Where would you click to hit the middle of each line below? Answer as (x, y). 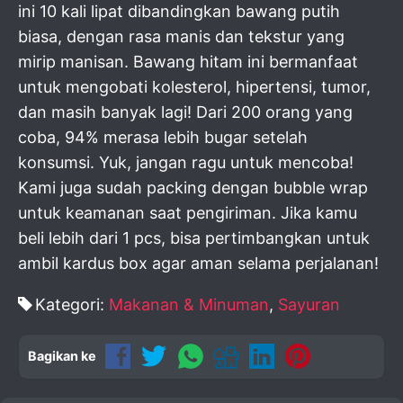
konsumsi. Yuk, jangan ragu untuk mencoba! (186, 162)
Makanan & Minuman (189, 304)
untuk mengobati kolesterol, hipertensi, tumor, (194, 87)
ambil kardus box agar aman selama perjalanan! (198, 263)
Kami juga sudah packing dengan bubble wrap (193, 188)
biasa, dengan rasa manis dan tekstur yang (181, 36)
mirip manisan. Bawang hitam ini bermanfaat (188, 62)
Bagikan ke (62, 356)
